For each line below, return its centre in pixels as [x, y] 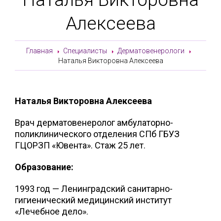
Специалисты [85, 51]
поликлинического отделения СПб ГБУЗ [97, 134]
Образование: [44, 167]
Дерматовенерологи [151, 51]
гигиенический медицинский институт [93, 200]
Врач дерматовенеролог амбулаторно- [94, 122]
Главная [39, 51]
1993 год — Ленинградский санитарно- [94, 188]
